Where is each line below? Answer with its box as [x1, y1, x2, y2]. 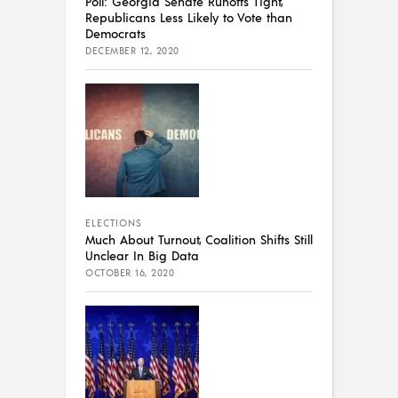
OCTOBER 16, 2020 [85, 267, 174, 280]
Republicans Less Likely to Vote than [85, 9, 292, 26]
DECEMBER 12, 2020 [85, 44, 179, 58]
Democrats [85, 25, 146, 42]
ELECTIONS [85, 217, 142, 230]
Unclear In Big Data [85, 247, 199, 264]
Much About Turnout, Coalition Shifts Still [85, 231, 313, 248]
